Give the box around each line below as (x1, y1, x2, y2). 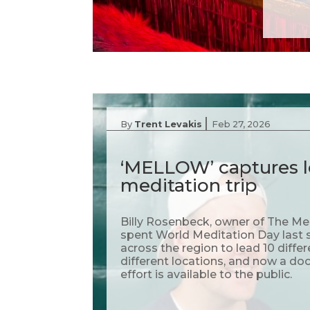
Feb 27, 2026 (212, 119, 271, 130)
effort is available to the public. (120, 268, 293, 282)
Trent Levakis (134, 119, 203, 130)
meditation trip (120, 174, 258, 197)
